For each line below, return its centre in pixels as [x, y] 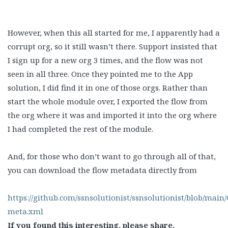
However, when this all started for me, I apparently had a [114, 32]
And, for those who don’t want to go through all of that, [112, 156]
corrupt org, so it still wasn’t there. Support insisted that [112, 46]
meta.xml [26, 211]
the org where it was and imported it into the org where [112, 115]
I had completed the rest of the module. [80, 129]
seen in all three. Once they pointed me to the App [100, 74]
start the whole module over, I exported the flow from [108, 101]
